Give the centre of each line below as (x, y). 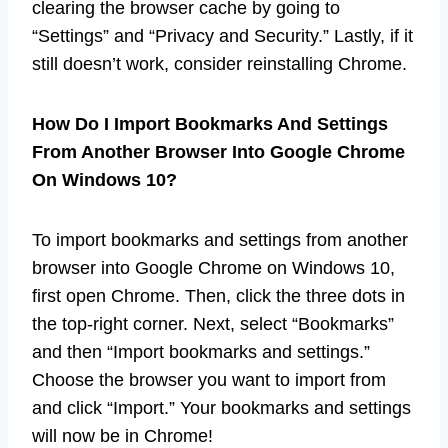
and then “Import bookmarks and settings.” (201, 351)
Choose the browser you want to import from (209, 379)
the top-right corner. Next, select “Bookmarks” (213, 323)
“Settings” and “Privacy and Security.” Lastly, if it (222, 35)
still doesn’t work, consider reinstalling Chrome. (219, 63)
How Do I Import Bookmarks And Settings (210, 123)
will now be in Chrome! (122, 435)
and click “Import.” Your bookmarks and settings (221, 407)
